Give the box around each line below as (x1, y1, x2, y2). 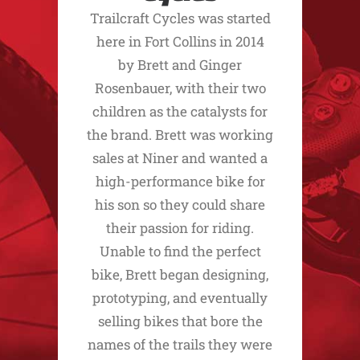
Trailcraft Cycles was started (89, 9, 271, 27)
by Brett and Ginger (118, 55, 242, 74)
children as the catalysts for (92, 102, 268, 121)
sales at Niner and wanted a (92, 149, 268, 167)
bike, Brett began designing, (92, 265, 268, 284)
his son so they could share (95, 195, 265, 214)
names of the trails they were (88, 335, 272, 354)
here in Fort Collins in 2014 (96, 32, 264, 51)
